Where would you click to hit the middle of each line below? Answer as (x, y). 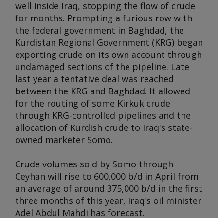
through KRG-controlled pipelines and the (103, 115)
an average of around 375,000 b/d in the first (109, 188)
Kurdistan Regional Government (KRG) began (109, 42)
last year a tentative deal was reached (94, 79)
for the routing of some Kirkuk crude (93, 103)
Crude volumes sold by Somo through (94, 164)
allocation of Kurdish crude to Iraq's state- (104, 127)
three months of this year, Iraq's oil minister (108, 200)
